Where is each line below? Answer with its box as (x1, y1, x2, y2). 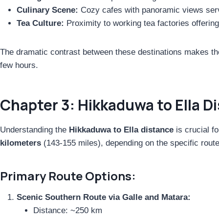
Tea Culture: (17, 18, 64, 28)
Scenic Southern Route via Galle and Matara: (17, 192, 191, 202)
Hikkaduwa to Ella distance (69, 125, 174, 134)
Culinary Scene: (17, 5, 78, 15)
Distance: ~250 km (33, 205, 102, 215)
